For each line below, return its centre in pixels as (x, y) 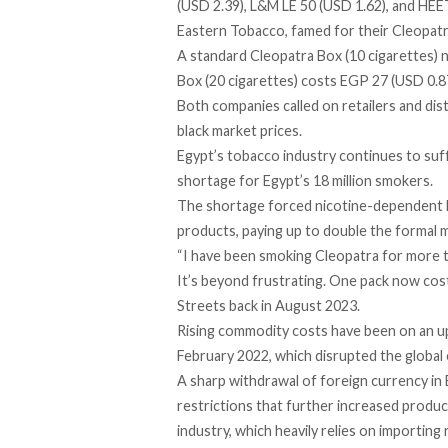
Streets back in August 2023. (268, 306)
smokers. (402, 181)
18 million (342, 181)
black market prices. (239, 131)
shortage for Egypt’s (245, 181)
